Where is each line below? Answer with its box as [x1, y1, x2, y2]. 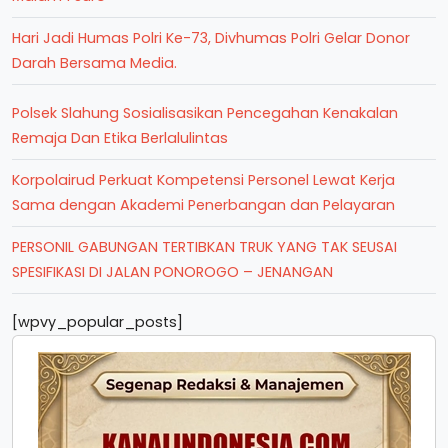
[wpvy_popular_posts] [12, 312, 183, 332]
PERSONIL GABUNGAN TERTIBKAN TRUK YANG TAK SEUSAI [12, 237, 397, 257]
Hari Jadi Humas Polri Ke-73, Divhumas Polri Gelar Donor [12, 28, 410, 48]
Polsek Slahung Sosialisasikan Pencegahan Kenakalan [12, 103, 398, 123]
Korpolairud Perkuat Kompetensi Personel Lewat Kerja [12, 170, 395, 190]
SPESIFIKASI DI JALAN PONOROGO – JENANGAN [12, 262, 333, 282]
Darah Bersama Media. [12, 53, 177, 73]
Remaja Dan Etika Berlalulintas [12, 128, 228, 148]
